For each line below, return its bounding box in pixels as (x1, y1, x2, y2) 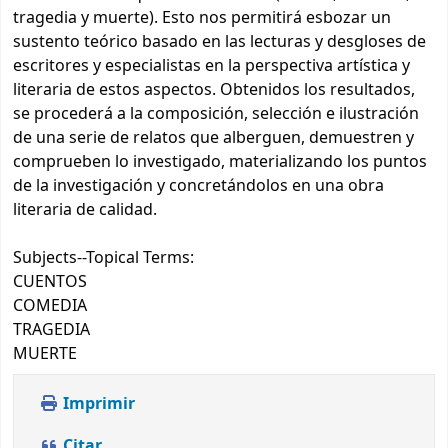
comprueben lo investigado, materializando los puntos (13, 150, 427, 175)
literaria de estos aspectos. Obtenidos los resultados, (13, 78, 415, 103)
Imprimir (59, 392, 135, 417)
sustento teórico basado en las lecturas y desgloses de (13, 30, 426, 55)
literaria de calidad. (13, 198, 157, 223)
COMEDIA (13, 294, 87, 319)
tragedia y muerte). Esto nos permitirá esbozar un (13, 6, 391, 31)
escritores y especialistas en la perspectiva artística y (13, 54, 410, 79)
